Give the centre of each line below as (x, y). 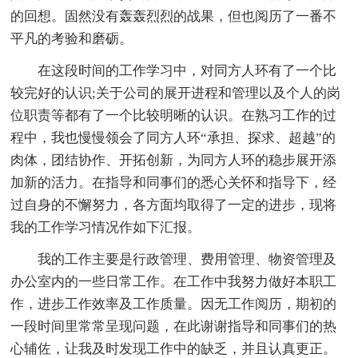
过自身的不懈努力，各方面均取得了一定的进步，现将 (174, 205)
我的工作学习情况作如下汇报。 (106, 228)
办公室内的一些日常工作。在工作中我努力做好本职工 (174, 282)
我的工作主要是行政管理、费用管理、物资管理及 (187, 260)
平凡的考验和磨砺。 (72, 39)
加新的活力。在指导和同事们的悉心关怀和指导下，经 (174, 183)
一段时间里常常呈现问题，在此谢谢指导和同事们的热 (174, 327)
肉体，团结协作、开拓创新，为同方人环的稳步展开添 (174, 161)
